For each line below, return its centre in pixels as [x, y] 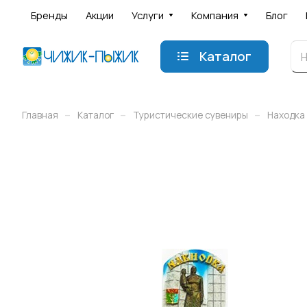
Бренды [49, 15]
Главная [40, 115]
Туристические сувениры [191, 115]
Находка [286, 115]
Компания [215, 15]
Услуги [148, 15]
